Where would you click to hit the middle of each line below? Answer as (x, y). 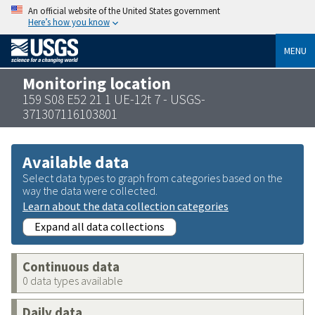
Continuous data (71, 266)
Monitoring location (97, 83)
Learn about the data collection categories (126, 206)
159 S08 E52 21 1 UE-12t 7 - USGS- (114, 99)
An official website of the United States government (124, 11)
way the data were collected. (90, 190)
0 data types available (73, 280)
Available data (76, 162)
